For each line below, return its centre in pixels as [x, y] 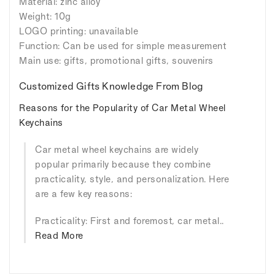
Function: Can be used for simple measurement [123, 45]
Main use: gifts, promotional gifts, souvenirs [116, 60]
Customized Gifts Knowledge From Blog [111, 86]
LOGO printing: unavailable [79, 31]
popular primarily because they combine [123, 164]
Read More [59, 235]
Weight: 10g [45, 16]
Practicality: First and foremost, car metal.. [130, 220]
